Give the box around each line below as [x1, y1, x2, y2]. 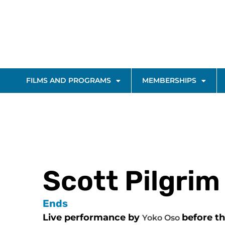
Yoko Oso [142, 213, 182, 223]
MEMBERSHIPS [142, 76, 196, 85]
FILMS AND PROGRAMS [26, 76, 111, 85]
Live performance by [43, 212, 142, 223]
